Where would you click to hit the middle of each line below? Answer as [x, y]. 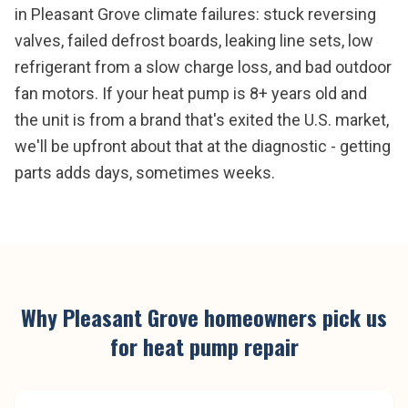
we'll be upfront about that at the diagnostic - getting [203, 146]
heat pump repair [220, 346]
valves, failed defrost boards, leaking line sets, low [194, 41]
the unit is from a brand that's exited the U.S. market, [202, 120]
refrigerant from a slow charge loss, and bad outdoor [203, 67]
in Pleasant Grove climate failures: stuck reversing [195, 14]
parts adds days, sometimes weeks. [145, 173]
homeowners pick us [293, 317]
